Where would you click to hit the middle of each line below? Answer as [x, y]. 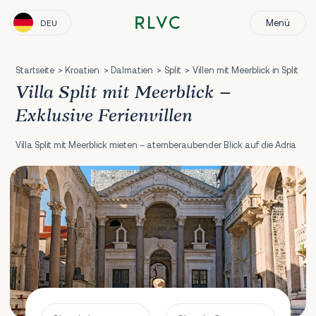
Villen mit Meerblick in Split [245, 69]
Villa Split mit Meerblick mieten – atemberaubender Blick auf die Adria [156, 144]
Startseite [35, 69]
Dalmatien [132, 69]
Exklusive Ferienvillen [104, 116]
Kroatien [83, 69]
